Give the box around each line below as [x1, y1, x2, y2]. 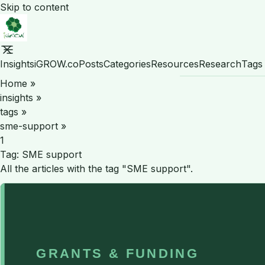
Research [199, 57, 241, 70]
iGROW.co [34, 57, 79, 70]
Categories [104, 57, 151, 70]
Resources [151, 57, 199, 70]
